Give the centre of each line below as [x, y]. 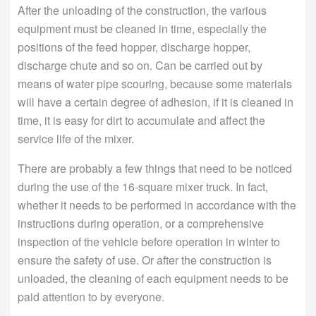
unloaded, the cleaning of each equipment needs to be [153, 278]
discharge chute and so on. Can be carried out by [140, 65]
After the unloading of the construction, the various [142, 10]
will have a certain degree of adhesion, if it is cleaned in [156, 102]
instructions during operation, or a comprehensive [141, 223]
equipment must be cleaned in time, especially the [142, 28]
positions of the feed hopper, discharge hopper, [134, 47]
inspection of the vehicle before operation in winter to [149, 241]
